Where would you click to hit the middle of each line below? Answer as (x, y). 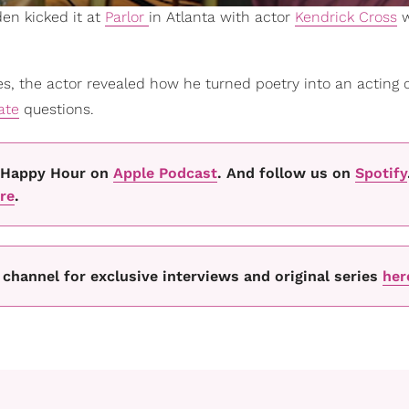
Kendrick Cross (346, 17)
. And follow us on (286, 173)
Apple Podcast (165, 173)
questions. (57, 110)
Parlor (127, 17)
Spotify (381, 173)
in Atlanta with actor (222, 17)
